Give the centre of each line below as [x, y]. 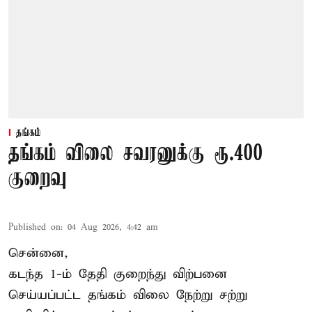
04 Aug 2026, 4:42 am [113, 228]
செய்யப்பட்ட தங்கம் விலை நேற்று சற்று [128, 295]
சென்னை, [38, 253]
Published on [34, 228]
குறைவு [38, 180]
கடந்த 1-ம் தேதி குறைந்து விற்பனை [118, 274]
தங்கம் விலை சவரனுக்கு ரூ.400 [136, 155]
